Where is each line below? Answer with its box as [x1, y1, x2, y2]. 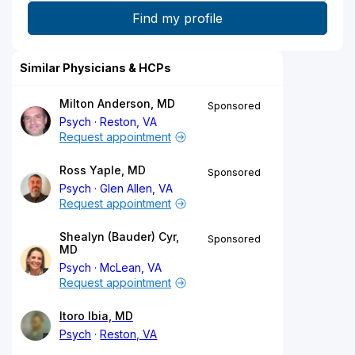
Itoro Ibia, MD [59, 308, 133, 323]
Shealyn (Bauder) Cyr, [59, 229, 179, 243]
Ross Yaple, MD [59, 162, 146, 177]
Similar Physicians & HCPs [20, 60, 171, 74]
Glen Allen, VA [100, 181, 174, 195]
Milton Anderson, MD [59, 96, 175, 110]
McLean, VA [100, 260, 162, 274]
